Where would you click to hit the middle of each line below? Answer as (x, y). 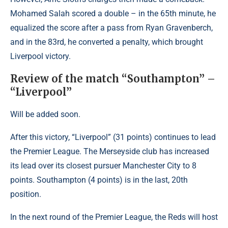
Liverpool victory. (40, 56)
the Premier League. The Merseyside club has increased (110, 151)
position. (26, 194)
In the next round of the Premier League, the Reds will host (114, 217)
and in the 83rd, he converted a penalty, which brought (107, 42)
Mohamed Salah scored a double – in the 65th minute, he (113, 13)
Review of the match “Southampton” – (113, 79)
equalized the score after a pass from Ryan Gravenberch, (111, 28)
